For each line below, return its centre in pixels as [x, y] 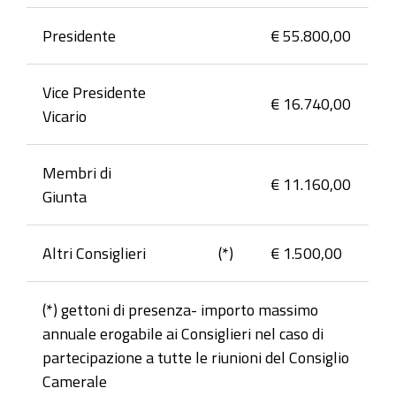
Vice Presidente [94, 92]
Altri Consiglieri [94, 253]
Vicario [66, 116]
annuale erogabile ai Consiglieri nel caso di [183, 334]
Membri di [77, 173]
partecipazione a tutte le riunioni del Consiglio [196, 358]
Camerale [75, 381]
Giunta [65, 197]
